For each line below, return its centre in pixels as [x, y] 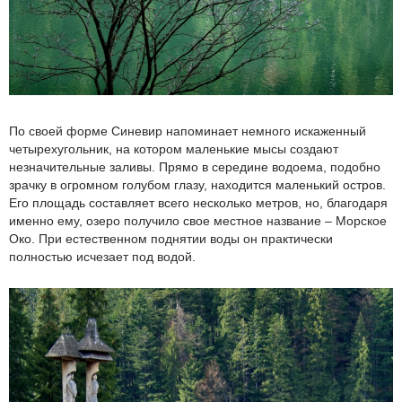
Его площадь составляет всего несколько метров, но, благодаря [198, 202]
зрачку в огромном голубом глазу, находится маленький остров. [197, 184]
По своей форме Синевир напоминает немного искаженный [188, 131]
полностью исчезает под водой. [102, 256]
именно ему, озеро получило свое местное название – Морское [198, 220]
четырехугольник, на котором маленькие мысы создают [174, 149]
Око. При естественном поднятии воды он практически [171, 238]
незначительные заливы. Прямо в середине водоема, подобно [195, 166]
